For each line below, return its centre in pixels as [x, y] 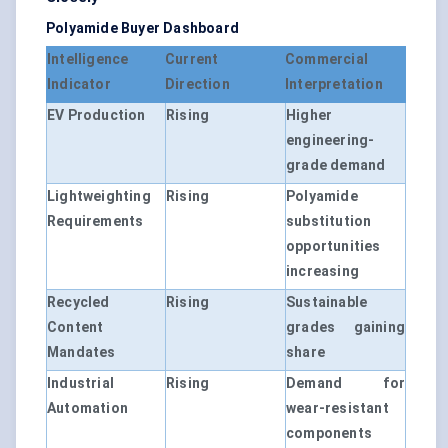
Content [75, 327]
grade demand [336, 165]
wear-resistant [337, 408]
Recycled [78, 302]
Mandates [81, 352]
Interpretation [334, 84]
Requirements [95, 221]
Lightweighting [99, 196]
